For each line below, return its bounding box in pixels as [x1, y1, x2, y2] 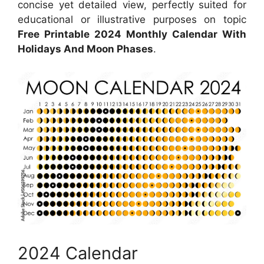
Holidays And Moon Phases [18, 43, 153, 55]
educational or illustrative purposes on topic [18, 14, 246, 26]
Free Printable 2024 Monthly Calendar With [18, 28, 246, 41]
